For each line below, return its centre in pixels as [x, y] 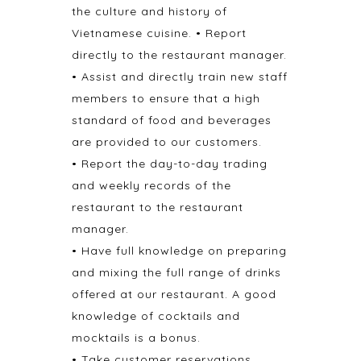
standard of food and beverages [172, 120]
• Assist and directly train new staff [180, 77]
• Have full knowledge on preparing [179, 251]
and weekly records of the [151, 185]
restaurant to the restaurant [158, 207]
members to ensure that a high [166, 98]
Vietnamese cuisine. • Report [159, 33]
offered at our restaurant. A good [174, 294]
